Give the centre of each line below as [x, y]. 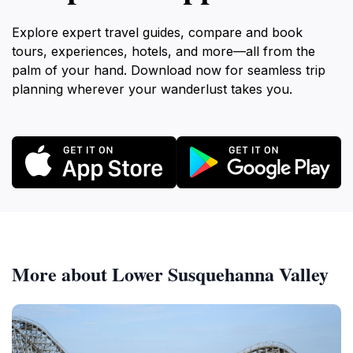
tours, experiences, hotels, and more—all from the [163, 51]
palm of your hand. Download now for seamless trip [169, 70]
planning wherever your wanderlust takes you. [152, 89]
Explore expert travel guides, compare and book [157, 32]
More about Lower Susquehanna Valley [170, 273]
